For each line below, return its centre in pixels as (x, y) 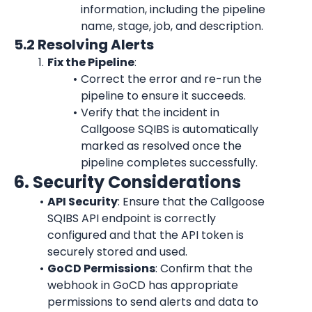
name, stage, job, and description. (172, 26)
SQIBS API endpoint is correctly (132, 218)
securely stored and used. (117, 252)
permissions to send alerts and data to (153, 302)
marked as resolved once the (161, 146)
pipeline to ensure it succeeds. (163, 96)
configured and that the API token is (146, 235)
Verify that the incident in (150, 112)
